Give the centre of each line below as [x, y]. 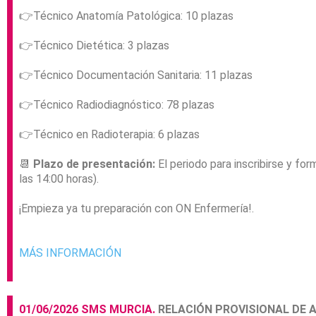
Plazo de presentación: [94, 164]
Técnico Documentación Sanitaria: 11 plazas [143, 75]
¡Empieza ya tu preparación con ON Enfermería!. [136, 209]
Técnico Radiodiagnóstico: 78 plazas [124, 105]
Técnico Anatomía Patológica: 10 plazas [133, 16]
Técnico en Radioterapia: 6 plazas [116, 135]
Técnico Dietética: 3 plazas [101, 46]
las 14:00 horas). [59, 179]
